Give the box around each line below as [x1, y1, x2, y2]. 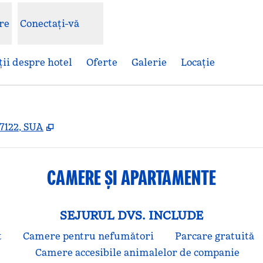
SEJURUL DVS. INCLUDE [60, 208, 203, 223]
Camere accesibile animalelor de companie [35, 247, 240, 258]
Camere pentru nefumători [22, 230, 154, 242]
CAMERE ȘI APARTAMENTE [47, 164, 216, 191]
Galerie [131, 56, 167, 68]
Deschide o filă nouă [58, 120, 153, 132]
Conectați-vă [19, 18, 80, 29]
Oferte [86, 56, 117, 68]
